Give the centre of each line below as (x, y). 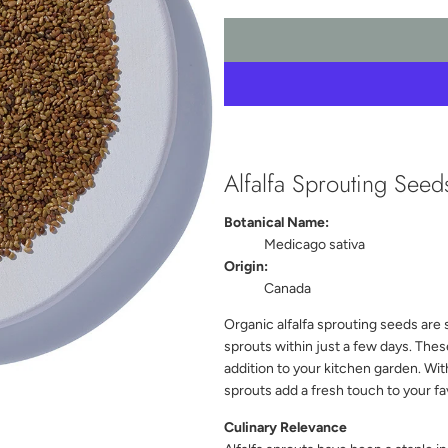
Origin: (246, 267)
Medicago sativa (314, 245)
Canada (287, 289)
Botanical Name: (276, 223)
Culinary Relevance (285, 428)
